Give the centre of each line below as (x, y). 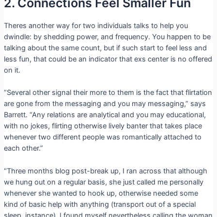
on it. (12, 70)
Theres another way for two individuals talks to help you (96, 25)
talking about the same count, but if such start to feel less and (105, 48)
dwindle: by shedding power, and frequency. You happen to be (107, 37)
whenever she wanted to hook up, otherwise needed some (101, 193)
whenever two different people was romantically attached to (102, 137)
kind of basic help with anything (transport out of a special (100, 204)
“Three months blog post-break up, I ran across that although (105, 171)
